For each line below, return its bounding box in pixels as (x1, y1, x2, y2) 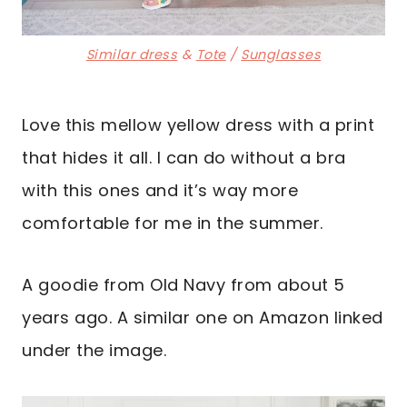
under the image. (22, 339, 166, 362)
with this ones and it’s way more (22, 179, 298, 203)
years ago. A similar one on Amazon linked (22, 306, 383, 330)
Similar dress (85, 45, 178, 64)
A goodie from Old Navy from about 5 (22, 273, 345, 297)
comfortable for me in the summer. (22, 212, 323, 235)
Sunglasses (241, 45, 322, 64)
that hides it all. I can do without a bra (22, 146, 346, 170)
